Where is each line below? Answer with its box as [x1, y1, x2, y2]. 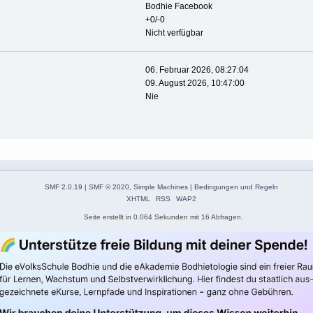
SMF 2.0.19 [45, 183, 83, 191]
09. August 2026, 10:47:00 [145, 78, 245, 89]
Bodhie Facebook [145, 1, 212, 12]
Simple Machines [133, 183, 189, 191]
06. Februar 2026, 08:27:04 [145, 65, 249, 75]
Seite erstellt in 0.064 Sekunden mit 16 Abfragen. [83, 213, 243, 221]
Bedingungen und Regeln [194, 183, 279, 191]
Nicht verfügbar [145, 28, 203, 38]
